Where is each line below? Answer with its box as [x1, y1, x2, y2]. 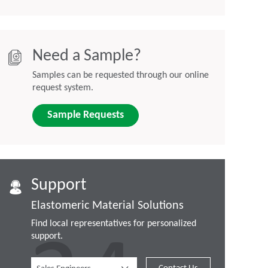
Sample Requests [47, 109, 124, 121]
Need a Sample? [32, 48, 141, 65]
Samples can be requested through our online [32, 71, 209, 81]
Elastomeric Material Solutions [31, 200, 184, 212]
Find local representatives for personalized [31, 219, 196, 229]
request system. [32, 83, 93, 93]
